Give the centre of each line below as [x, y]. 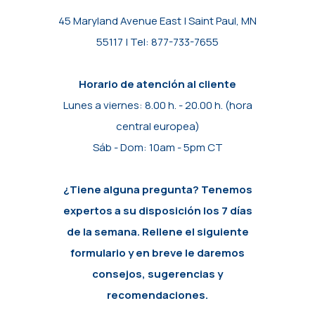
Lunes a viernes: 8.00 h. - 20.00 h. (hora [157, 105]
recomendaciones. [157, 295]
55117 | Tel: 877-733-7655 [157, 42]
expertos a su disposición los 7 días [157, 211]
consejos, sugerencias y [157, 274]
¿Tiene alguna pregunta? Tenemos [157, 190]
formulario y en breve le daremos [157, 253]
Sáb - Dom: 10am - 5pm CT [157, 148]
